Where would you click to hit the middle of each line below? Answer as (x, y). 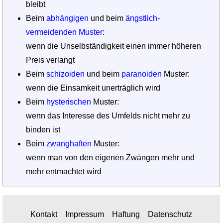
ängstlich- (143, 18)
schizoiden (66, 74)
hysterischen (69, 102)
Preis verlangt (51, 60)
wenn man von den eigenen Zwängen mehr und (111, 157)
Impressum (84, 214)
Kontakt (44, 214)
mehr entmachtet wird (64, 171)
